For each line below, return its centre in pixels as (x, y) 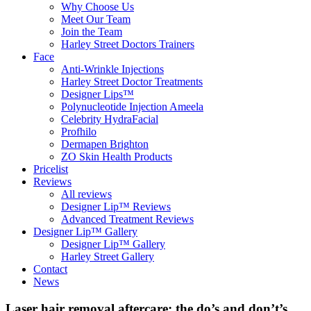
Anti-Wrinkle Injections (112, 69)
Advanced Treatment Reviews (127, 219)
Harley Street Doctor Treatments (132, 82)
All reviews (86, 194)
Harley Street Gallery (108, 257)
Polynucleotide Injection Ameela (132, 107)
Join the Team (92, 32)
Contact (50, 269)
